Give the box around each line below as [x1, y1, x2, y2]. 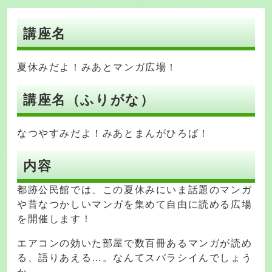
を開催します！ [17, 214, 92, 225]
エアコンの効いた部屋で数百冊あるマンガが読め [17, 238, 253, 249]
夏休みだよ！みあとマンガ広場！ [17, 62, 177, 73]
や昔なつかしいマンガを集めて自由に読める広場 [17, 199, 253, 210]
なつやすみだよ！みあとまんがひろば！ [17, 128, 209, 139]
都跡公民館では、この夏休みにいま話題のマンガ [17, 185, 253, 195]
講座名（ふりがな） [23, 92, 155, 108]
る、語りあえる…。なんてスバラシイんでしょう [17, 253, 253, 263]
